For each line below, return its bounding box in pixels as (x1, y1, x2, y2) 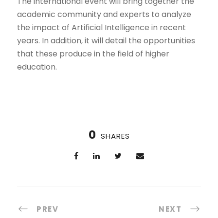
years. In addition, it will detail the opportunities (17, 35, 195, 47)
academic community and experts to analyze (17, 9, 191, 20)
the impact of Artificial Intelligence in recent (17, 22, 186, 34)
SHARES (100, 131, 130, 142)
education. (17, 61, 57, 73)
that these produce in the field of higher (17, 48, 169, 60)
